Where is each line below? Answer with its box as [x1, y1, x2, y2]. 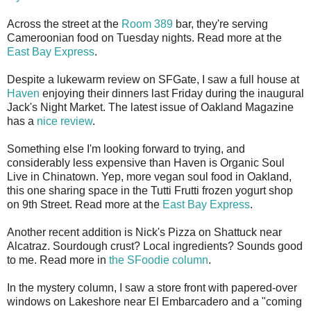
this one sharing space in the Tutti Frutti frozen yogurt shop [7, 185, 293, 197]
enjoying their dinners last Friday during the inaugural [40, 87, 304, 100]
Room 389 [121, 18, 173, 31]
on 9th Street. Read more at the [7, 199, 162, 211]
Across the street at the [7, 18, 121, 31]
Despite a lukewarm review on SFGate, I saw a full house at [7, 74, 299, 86]
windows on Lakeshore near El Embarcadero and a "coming [7, 296, 302, 308]
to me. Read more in [7, 254, 109, 267]
